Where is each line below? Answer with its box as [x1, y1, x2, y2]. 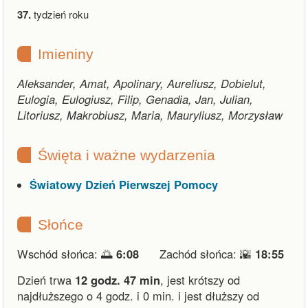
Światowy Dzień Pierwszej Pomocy [30, 176, 218, 192]
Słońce [38, 217, 83, 232]
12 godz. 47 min [75, 272, 160, 288]
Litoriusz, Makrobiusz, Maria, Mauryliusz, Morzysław [17, 107, 283, 123]
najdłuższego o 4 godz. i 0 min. [17, 287, 175, 304]
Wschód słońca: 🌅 [17, 245, 116, 262]
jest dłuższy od [184, 287, 259, 304]
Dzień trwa [17, 272, 75, 288]
